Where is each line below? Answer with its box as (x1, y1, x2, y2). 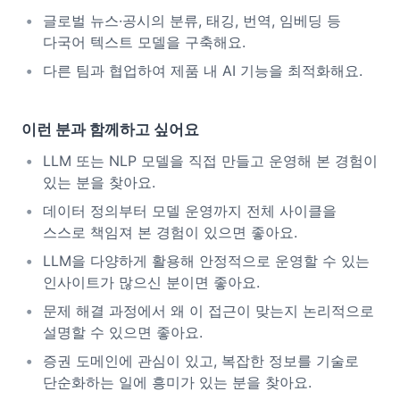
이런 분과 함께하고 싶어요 (21, 121, 199, 138)
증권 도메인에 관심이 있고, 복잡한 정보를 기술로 (43, 352, 359, 370)
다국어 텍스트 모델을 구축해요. (43, 33, 246, 51)
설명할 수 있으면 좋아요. (43, 323, 203, 341)
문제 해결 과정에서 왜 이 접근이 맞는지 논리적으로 (43, 302, 374, 320)
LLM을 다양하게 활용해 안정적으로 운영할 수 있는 (43, 252, 370, 270)
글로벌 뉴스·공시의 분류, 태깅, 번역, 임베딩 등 (43, 12, 341, 29)
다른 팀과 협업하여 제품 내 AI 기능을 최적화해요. (43, 62, 362, 79)
